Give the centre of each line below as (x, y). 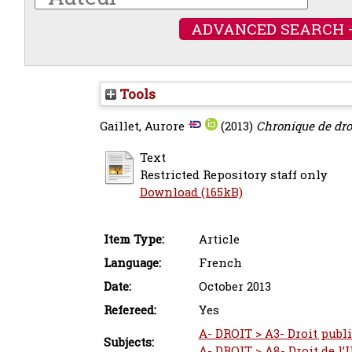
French (220, 263)
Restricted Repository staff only (233, 175)
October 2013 (235, 286)
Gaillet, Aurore (142, 126)
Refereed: (130, 310)
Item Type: (134, 239)
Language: (132, 263)
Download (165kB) (191, 192)
